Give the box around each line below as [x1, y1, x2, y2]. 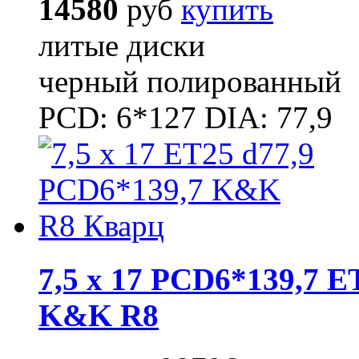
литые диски [38, 28, 205, 63]
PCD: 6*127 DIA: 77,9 [38, 100, 333, 135]
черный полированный [38, 64, 341, 99]
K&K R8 [38, 297, 159, 333]
